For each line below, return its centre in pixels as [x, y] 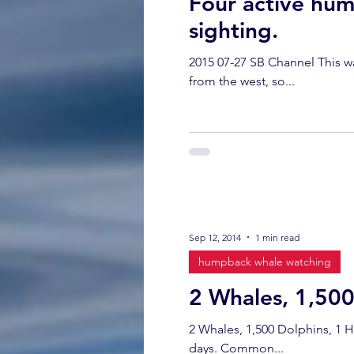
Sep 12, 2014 [215, 237]
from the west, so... [242, 81]
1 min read [277, 237]
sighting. [233, 30]
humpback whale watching [265, 262]
